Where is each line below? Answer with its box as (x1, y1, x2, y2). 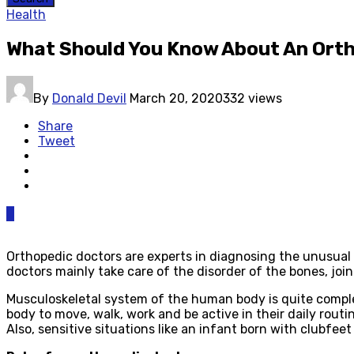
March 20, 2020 (130, 90, 223, 106)
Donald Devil (52, 90, 126, 106)
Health (6, 7, 46, 22)
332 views (223, 90, 282, 106)
